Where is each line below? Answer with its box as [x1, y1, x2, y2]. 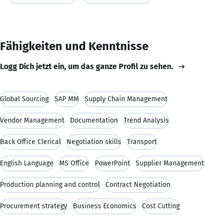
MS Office [59, 159, 89, 167]
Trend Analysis [124, 116, 169, 125]
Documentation [70, 116, 118, 125]
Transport [127, 137, 157, 146]
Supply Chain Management [85, 94, 167, 103]
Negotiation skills [67, 137, 121, 146]
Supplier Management [136, 159, 204, 167]
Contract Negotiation [106, 180, 170, 189]
